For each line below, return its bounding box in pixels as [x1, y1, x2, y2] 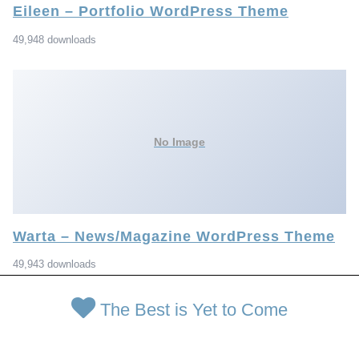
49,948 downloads [13, 33, 96, 46]
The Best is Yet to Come [100, 299, 288, 320]
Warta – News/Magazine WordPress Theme [13, 228, 335, 244]
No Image [154, 135, 205, 148]
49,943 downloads [13, 258, 96, 271]
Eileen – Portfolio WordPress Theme [13, 2, 288, 19]
